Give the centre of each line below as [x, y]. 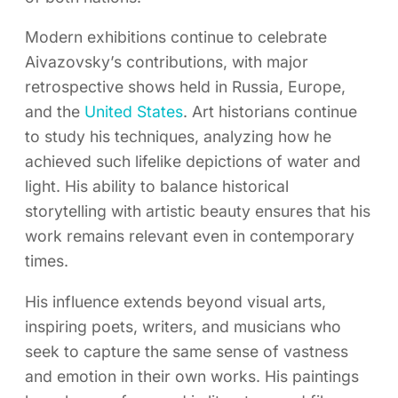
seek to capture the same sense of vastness [187, 351]
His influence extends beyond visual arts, [175, 301]
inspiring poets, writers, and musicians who [183, 326]
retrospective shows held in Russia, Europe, [185, 87]
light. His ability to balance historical [157, 187]
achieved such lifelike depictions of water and [193, 162]
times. [47, 261]
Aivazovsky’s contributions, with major [167, 62]
